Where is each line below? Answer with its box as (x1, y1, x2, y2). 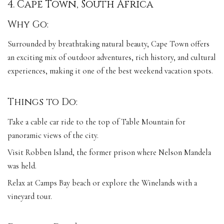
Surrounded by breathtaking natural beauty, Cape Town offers (7, 39, 209, 49)
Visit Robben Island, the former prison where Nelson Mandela (7, 147, 211, 157)
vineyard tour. (7, 191, 52, 201)
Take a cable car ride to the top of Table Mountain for (7, 116, 185, 127)
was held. (7, 160, 36, 171)
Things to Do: (7, 96, 77, 109)
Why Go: (7, 18, 51, 31)
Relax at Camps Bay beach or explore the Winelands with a (7, 177, 197, 188)
